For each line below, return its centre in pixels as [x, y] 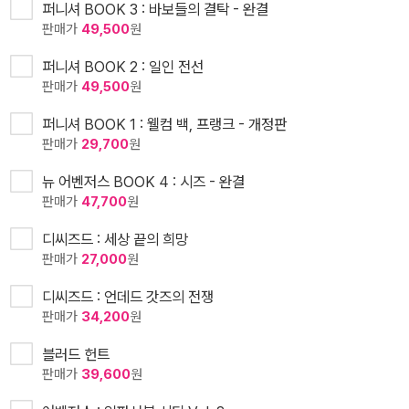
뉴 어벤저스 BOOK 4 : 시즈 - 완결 [143, 182]
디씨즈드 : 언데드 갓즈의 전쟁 [128, 297]
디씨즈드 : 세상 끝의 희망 [115, 240]
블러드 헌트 [76, 355]
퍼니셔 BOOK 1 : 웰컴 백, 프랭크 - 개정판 [164, 125]
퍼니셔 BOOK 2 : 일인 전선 [123, 67]
